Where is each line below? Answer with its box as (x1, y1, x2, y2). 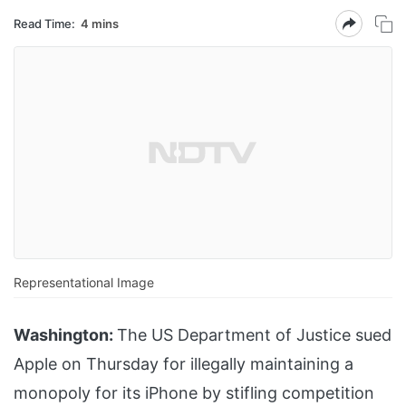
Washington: (14, 325, 113, 345)
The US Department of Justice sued (117, 325, 391, 345)
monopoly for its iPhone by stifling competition (14, 383, 374, 403)
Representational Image (14, 275, 154, 291)
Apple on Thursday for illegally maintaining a (14, 354, 353, 374)
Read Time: (14, 15, 75, 31)
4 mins (81, 15, 119, 31)
